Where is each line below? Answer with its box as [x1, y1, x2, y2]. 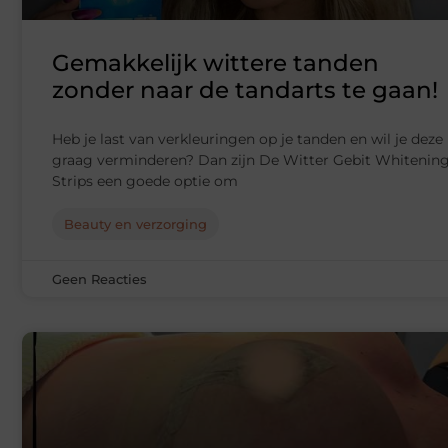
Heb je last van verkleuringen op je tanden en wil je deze [52, 130, 443, 149]
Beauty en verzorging [64, 216, 207, 233]
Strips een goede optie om [52, 172, 238, 191]
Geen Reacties [52, 271, 147, 288]
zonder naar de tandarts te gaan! [52, 76, 438, 105]
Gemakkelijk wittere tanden [52, 49, 379, 78]
